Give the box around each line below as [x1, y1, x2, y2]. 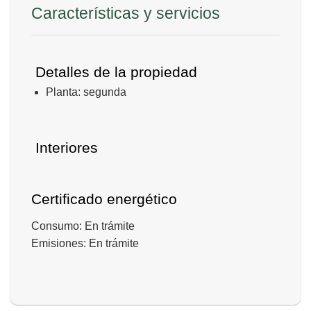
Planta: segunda [45, 86, 126, 99]
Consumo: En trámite [31, 219, 135, 232]
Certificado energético [31, 190, 177, 207]
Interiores [31, 140, 98, 156]
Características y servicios [31, 4, 220, 22]
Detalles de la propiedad [31, 64, 197, 80]
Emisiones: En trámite [31, 237, 139, 249]
